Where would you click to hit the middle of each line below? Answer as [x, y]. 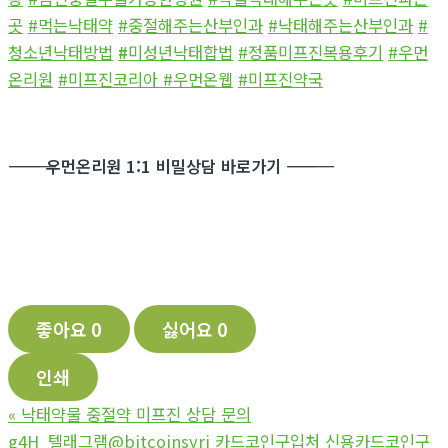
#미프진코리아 [110, 79]
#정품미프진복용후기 [310, 52]
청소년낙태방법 [60, 52]
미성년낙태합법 [180, 52]
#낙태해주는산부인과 [340, 25]
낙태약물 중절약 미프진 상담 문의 [136, 413]
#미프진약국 [280, 79]
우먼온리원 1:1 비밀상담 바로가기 [166, 166]
